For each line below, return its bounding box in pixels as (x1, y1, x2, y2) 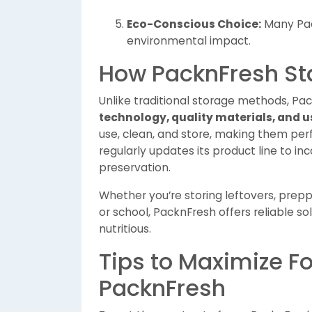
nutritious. (99, 221, 151, 236)
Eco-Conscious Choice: (127, 17, 261, 31)
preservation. (99, 160, 171, 175)
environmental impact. (127, 33, 251, 48)
